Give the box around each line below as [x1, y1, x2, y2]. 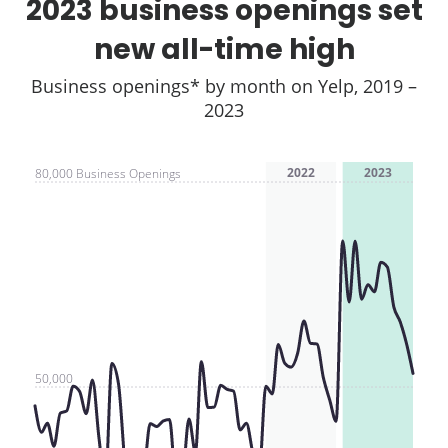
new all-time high [93, 30, 355, 69]
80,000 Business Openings [35, 165, 181, 182]
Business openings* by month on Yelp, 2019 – [31, 74, 417, 98]
